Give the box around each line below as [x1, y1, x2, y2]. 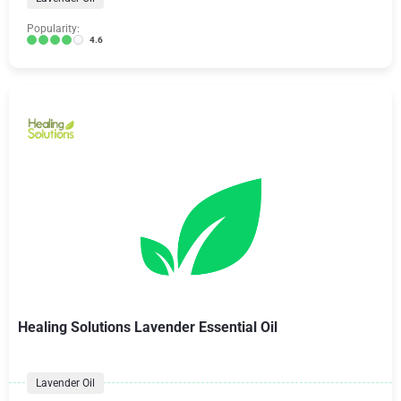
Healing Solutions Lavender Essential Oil [18, 318, 277, 336]
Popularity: [27, 21, 80, 35]
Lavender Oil [36, 376, 95, 389]
